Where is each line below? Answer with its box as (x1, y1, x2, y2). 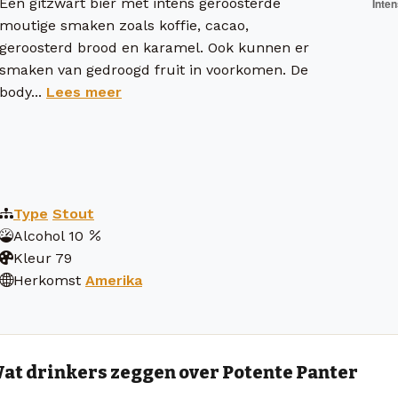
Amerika (85, 272, 142, 290)
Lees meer (46, 84, 122, 101)
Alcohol (13, 227, 64, 245)
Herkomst (13, 272, 81, 290)
